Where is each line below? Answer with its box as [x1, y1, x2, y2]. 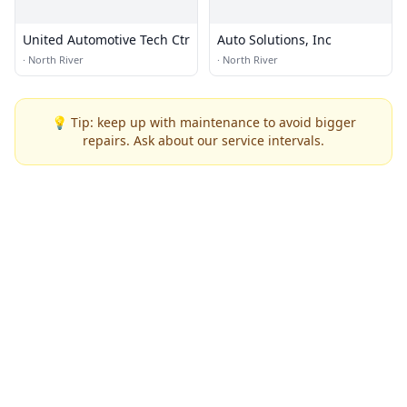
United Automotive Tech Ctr [23, 31, 190, 48]
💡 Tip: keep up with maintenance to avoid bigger [51, 114, 356, 131]
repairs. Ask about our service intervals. [83, 132, 324, 149]
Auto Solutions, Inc [217, 31, 332, 48]
